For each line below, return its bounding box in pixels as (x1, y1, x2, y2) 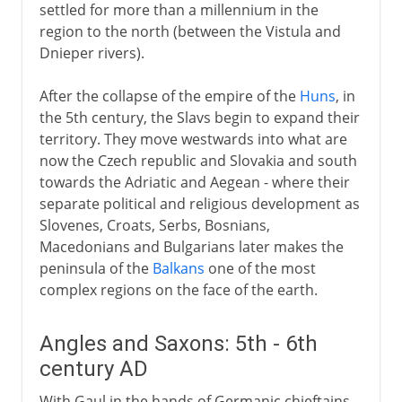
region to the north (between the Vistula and (39, 21, 341, 41)
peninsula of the (39, 258, 153, 278)
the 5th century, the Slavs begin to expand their (39, 107, 360, 127)
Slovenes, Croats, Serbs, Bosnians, (39, 214, 270, 235)
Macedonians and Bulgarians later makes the (39, 236, 344, 257)
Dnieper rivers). (39, 42, 144, 63)
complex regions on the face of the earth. (39, 279, 318, 300)
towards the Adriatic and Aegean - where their (39, 171, 350, 192)
